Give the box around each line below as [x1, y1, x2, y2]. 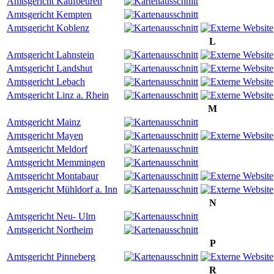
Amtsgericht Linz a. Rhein [7, 89, 109, 100]
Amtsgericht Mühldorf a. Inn [7, 183, 117, 194]
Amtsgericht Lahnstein [7, 49, 94, 60]
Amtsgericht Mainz [7, 116, 81, 127]
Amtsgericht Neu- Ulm [7, 210, 95, 221]
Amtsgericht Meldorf [7, 143, 87, 154]
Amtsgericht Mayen [7, 130, 83, 141]
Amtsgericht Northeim [7, 224, 93, 235]
